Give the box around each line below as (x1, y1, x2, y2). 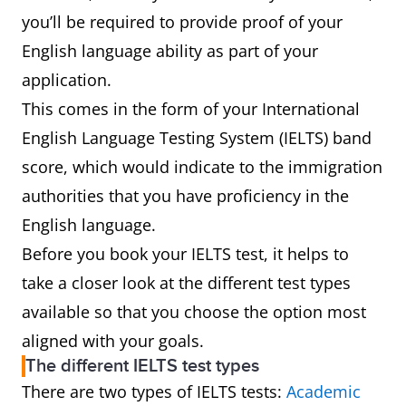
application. (22, 69, 116, 91)
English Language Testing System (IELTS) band (22, 127, 372, 149)
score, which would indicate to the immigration (22, 156, 382, 178)
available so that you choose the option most (22, 301, 366, 323)
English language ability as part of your (22, 40, 318, 62)
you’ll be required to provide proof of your (22, 11, 343, 33)
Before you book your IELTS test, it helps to (22, 243, 349, 265)
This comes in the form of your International (22, 98, 360, 120)
